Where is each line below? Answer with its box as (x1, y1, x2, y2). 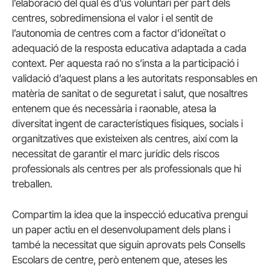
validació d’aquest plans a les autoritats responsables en (12, 72, 257, 84)
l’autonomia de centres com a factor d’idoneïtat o (12, 27, 225, 39)
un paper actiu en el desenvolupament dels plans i (12, 224, 230, 236)
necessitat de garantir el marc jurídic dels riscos (12, 147, 219, 160)
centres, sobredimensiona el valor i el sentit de (12, 11, 213, 24)
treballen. (12, 177, 52, 190)
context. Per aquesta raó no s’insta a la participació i (12, 57, 239, 69)
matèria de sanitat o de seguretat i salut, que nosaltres (12, 87, 248, 99)
